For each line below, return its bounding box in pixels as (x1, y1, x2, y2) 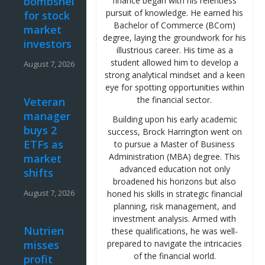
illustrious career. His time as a (116, 44, 233, 56)
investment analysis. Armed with (113, 213, 237, 225)
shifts (24, 166, 53, 180)
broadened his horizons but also (113, 176, 237, 188)
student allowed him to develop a (111, 57, 239, 69)
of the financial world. (133, 250, 216, 262)
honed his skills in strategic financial (106, 188, 243, 200)
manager (24, 109, 70, 124)
